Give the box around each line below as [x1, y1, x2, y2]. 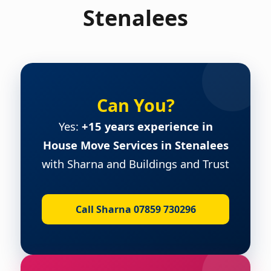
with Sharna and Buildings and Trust [42, 155, 229, 171]
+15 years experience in [81, 118, 213, 134]
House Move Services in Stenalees [42, 137, 229, 152]
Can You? [96, 93, 175, 117]
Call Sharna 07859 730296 [75, 202, 196, 216]
